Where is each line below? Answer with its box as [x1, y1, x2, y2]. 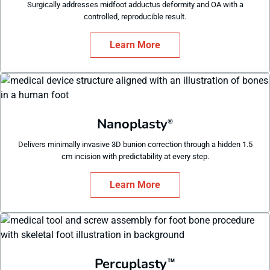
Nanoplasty [97, 115, 168, 133]
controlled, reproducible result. [84, 12, 186, 21]
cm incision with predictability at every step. [61, 152, 209, 161]
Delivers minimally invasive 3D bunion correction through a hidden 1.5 [17, 140, 253, 149]
